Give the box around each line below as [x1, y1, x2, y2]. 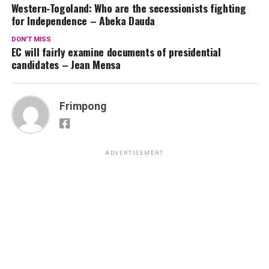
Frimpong [59, 100, 106, 113]
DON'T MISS [11, 35, 51, 44]
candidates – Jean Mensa [11, 56, 121, 73]
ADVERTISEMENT [104, 150, 165, 157]
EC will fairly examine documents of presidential [11, 44, 221, 60]
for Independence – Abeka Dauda [11, 13, 156, 29]
